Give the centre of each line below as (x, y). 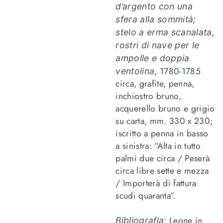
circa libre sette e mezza (162, 171)
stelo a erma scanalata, (165, 32)
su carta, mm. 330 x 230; (165, 121)
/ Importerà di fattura (156, 183)
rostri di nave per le (158, 45)
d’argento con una (154, 6)
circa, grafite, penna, (155, 84)
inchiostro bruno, (148, 96)
